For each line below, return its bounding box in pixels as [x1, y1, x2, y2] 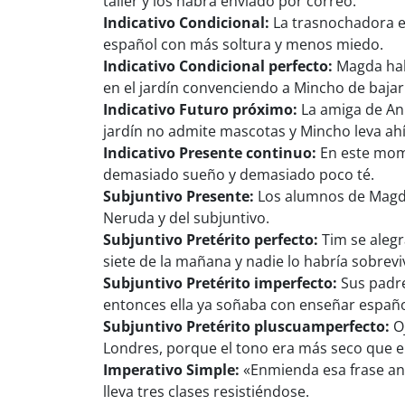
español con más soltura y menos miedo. [103, 33, 383, 54]
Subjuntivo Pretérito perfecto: [103, 229, 318, 250]
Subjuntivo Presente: [103, 185, 254, 206]
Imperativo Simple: [103, 359, 240, 380]
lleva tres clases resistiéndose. [103, 381, 309, 401]
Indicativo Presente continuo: [103, 142, 316, 163]
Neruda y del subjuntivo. [103, 207, 269, 228]
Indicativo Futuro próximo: [103, 99, 297, 119]
